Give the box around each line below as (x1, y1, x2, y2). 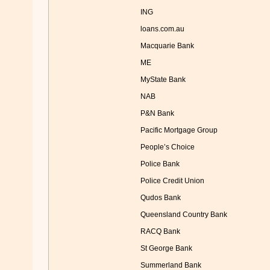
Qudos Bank (140, 193, 181, 202)
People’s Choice (140, 143, 195, 152)
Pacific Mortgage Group (140, 126, 218, 135)
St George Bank (140, 244, 192, 253)
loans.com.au (140, 25, 184, 34)
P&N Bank (140, 109, 174, 118)
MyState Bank (140, 75, 186, 84)
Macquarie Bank (140, 42, 194, 51)
